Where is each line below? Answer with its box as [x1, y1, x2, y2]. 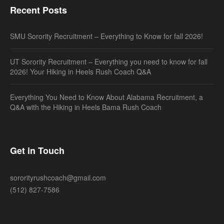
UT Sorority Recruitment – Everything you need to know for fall [10, 56, 207, 66]
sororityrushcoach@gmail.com [10, 172, 106, 182]
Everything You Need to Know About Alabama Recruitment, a [10, 92, 203, 102]
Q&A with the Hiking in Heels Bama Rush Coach [10, 102, 161, 112]
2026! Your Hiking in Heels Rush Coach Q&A [10, 66, 151, 76]
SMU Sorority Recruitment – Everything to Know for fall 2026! [10, 31, 203, 41]
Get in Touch [10, 144, 64, 157]
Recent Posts [10, 3, 67, 16]
